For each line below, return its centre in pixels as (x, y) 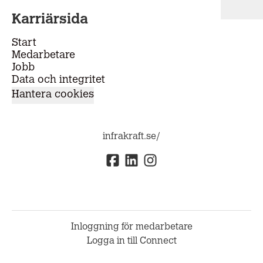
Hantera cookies (53, 95)
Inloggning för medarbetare (131, 227)
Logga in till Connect (131, 242)
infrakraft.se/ (131, 136)
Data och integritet (58, 80)
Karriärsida (50, 20)
